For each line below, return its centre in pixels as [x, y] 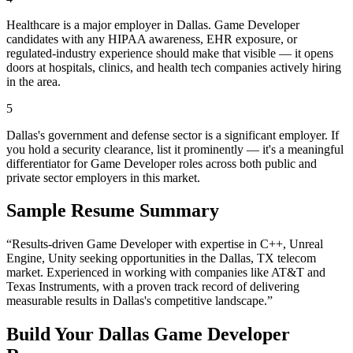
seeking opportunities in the [148, 258]
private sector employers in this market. [103, 177]
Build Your [52, 334]
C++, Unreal [292, 244]
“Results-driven [46, 244]
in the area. [33, 81]
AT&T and [298, 273]
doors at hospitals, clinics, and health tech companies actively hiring [174, 67]
